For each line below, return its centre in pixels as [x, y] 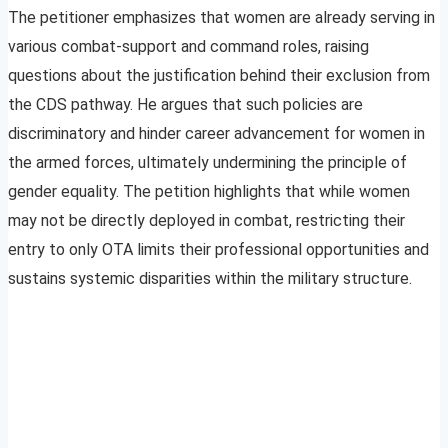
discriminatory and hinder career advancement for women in [216, 134]
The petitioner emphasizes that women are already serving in [221, 18]
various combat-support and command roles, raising [188, 47]
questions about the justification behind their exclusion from [219, 76]
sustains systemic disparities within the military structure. [210, 279]
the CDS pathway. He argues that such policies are [185, 105]
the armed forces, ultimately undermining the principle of [207, 163]
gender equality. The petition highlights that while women [209, 192]
